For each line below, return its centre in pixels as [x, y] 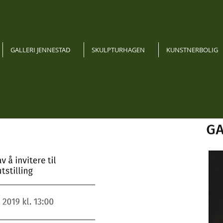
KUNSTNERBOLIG [192, 50]
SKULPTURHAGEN [118, 50]
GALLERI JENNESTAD [40, 50]
